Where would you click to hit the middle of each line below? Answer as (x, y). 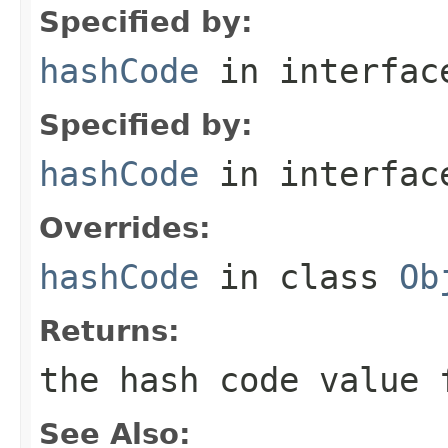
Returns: (109, 330)
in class (299, 276)
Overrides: (125, 227)
